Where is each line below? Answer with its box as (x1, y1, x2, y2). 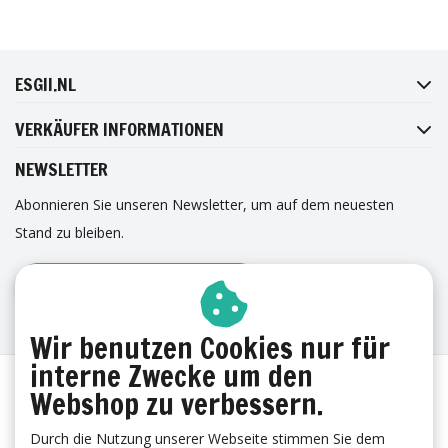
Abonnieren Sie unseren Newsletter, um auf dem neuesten (15, 195, 394, 215)
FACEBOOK (86, 31, 151, 49)
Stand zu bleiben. (15, 223, 124, 243)
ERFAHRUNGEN (15, 314, 121, 341)
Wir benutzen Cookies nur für (30, 328, 390, 368)
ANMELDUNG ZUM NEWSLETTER (24, 276, 254, 296)
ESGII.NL (15, 71, 76, 98)
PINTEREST (201, 67, 266, 85)
